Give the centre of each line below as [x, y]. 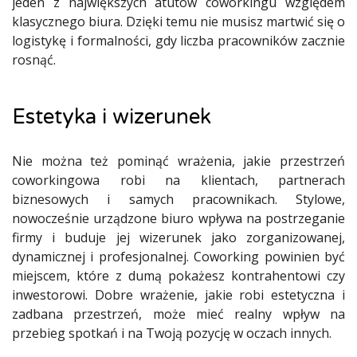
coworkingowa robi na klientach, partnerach [178, 180]
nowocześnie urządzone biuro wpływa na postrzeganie [178, 218]
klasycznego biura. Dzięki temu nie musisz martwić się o [178, 22]
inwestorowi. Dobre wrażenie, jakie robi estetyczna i [178, 295]
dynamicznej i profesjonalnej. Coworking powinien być [178, 257]
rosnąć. [34, 60]
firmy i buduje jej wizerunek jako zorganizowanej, [178, 237]
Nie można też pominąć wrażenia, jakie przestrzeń [178, 161]
